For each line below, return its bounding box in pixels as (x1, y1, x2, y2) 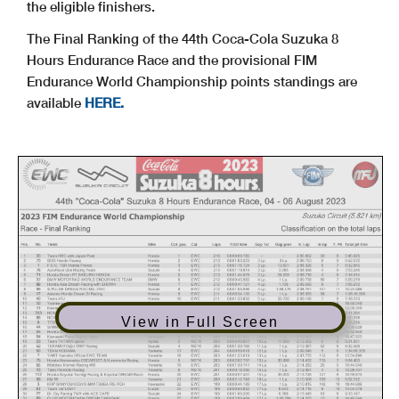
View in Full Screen (121, 313, 280, 330)
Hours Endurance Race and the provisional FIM (27, 51, 317, 68)
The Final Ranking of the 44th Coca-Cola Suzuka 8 (27, 29, 338, 46)
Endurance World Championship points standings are (27, 72, 357, 89)
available (27, 94, 85, 110)
